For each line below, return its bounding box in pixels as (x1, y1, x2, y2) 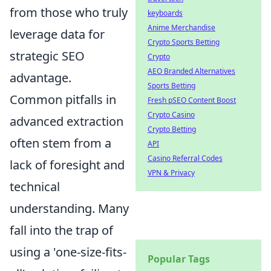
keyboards (148, 8, 183, 18)
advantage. (10, 69, 71, 86)
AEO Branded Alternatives (148, 66, 235, 76)
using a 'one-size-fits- (10, 243, 126, 260)
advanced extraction (10, 113, 123, 129)
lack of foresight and (10, 156, 125, 173)
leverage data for (10, 25, 105, 42)
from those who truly (10, 4, 128, 21)
